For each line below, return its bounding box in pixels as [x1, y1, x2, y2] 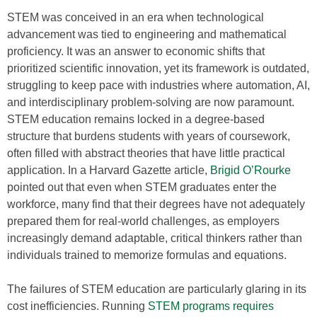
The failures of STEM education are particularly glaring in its [7, 283, 306, 295]
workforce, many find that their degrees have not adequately [7, 198, 305, 210]
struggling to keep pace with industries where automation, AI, [7, 79, 310, 91]
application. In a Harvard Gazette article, [7, 164, 210, 176]
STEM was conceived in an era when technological [7, 11, 264, 23]
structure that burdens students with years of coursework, [7, 130, 290, 142]
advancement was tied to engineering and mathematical [7, 28, 287, 40]
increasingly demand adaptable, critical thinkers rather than [7, 232, 302, 244]
